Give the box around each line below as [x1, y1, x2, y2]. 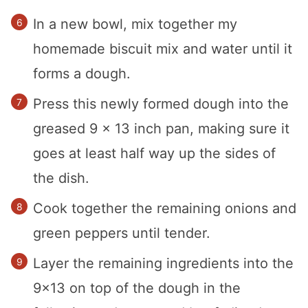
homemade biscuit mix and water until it [33, 41, 292, 58]
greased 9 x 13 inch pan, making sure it [33, 120, 289, 137]
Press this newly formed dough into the [33, 96, 289, 113]
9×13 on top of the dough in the [33, 280, 241, 297]
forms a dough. [33, 65, 131, 82]
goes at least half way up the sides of [33, 145, 276, 162]
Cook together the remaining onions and [33, 200, 296, 217]
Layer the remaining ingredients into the [33, 255, 294, 272]
